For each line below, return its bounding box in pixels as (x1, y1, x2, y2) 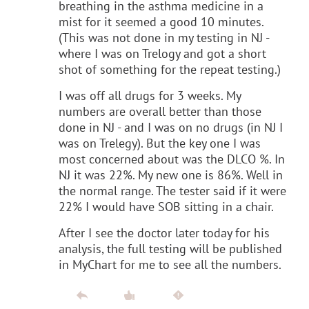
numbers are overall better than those (59, 103, 261, 119)
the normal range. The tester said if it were (59, 182, 286, 199)
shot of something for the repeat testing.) (59, 61, 281, 77)
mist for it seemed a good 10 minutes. (59, 13, 263, 30)
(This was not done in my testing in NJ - (59, 29, 269, 46)
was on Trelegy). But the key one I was (59, 134, 261, 151)
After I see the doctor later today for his (59, 224, 270, 241)
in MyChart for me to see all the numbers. (59, 256, 281, 272)
